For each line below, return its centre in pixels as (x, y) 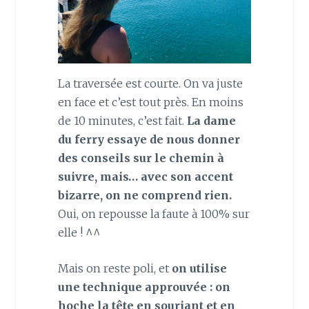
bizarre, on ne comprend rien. (144, 195)
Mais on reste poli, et (114, 269)
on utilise (199, 269)
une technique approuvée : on (144, 287)
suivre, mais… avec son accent (145, 176)
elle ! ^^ (79, 232)
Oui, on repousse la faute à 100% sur (153, 213)
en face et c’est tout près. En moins (150, 102)
